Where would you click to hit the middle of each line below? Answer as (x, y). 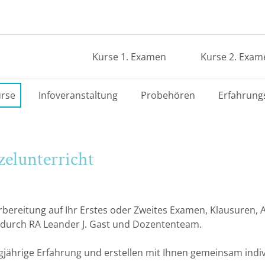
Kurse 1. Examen (129, 57)
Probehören (168, 95)
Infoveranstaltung (78, 95)
